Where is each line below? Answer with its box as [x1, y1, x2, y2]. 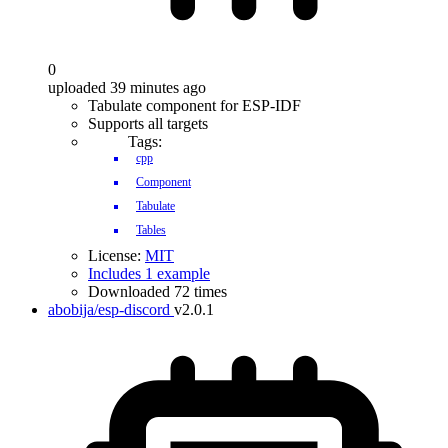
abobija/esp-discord [48, 301, 170, 318]
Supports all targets [88, 115, 208, 132]
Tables [136, 223, 166, 237]
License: [88, 247, 145, 264]
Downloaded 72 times [88, 283, 227, 300]
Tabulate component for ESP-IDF [88, 97, 301, 114]
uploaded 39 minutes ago [48, 79, 206, 96]
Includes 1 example [88, 265, 210, 282]
